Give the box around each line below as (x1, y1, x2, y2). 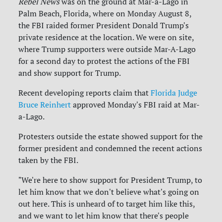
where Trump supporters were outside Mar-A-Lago (18, 44, 196, 55)
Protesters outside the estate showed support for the (18, 131, 203, 142)
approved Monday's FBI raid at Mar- (71, 100, 200, 110)
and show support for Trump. (18, 68, 121, 78)
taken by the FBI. (18, 155, 79, 166)
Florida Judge (151, 88, 198, 98)
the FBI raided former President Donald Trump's (18, 20, 189, 31)
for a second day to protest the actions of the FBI (18, 56, 190, 66)
